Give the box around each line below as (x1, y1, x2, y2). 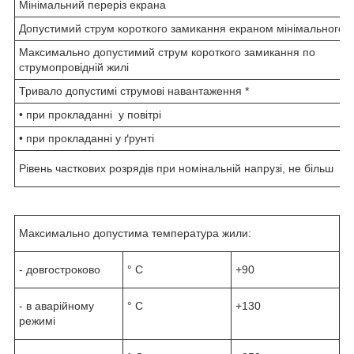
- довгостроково (19, 263, 100, 277)
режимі (19, 314, 55, 328)
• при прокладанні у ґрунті (19, 132, 154, 145)
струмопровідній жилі (19, 61, 129, 74)
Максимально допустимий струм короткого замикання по (19, 46, 315, 59)
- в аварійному (19, 299, 94, 313)
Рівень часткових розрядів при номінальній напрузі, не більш (19, 162, 337, 175)
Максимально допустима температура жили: (19, 227, 254, 240)
